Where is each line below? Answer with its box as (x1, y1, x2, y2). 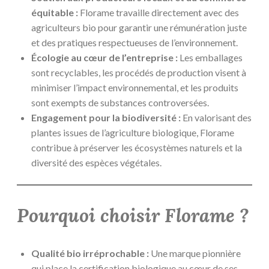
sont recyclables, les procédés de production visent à (31, 66, 246, 78)
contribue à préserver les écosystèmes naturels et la (31, 141, 242, 153)
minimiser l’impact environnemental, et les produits (31, 81, 238, 93)
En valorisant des (181, 111, 252, 123)
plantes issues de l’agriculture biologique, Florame (31, 126, 234, 138)
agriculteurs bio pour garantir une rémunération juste (31, 21, 247, 33)
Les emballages (178, 51, 243, 63)
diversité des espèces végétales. (31, 156, 162, 168)
